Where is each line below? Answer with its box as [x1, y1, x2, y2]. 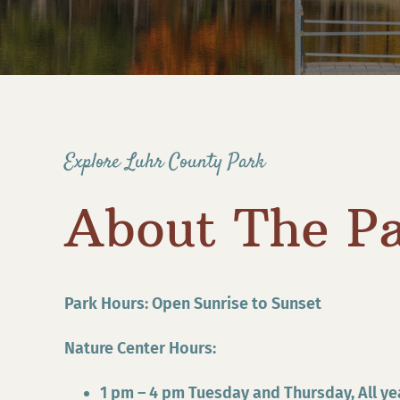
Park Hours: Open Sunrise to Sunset [63, 294, 321, 314]
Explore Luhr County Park [63, 148, 265, 178]
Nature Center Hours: [63, 338, 216, 359]
